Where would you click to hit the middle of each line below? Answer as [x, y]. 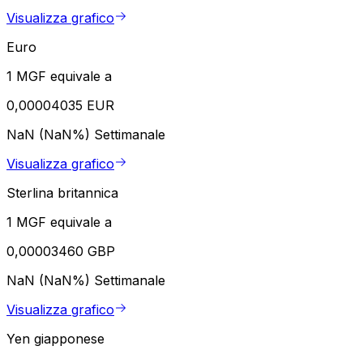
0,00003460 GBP [61, 252]
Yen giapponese [56, 339]
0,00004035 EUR [60, 106]
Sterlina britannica [62, 193]
